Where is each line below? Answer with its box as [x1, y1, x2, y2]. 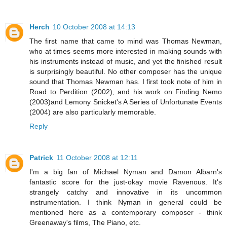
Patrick [29, 153, 53, 162]
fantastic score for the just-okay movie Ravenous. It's [29, 177, 222, 186]
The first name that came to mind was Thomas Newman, [29, 36, 222, 45]
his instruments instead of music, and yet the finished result [29, 57, 222, 65]
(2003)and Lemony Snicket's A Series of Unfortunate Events [29, 97, 222, 106]
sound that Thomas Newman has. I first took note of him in [29, 77, 222, 86]
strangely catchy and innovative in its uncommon [29, 187, 222, 196]
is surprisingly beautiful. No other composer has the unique [29, 67, 222, 75]
